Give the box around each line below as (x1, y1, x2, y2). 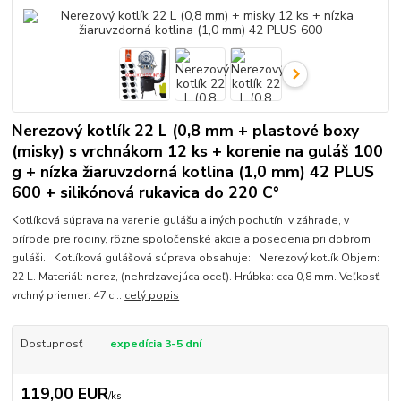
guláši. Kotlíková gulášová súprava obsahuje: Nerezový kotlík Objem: (12, 250, 380, 265)
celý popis (124, 287, 180, 303)
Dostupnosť (20, 336, 82, 351)
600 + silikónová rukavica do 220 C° (12, 182, 280, 203)
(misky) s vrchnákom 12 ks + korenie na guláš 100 (12, 141, 384, 162)
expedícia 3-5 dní (109, 336, 201, 351)
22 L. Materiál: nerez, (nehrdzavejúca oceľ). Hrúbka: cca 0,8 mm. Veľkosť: (12, 269, 382, 284)
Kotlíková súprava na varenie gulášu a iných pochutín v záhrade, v (12, 212, 350, 227)
